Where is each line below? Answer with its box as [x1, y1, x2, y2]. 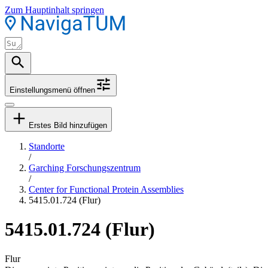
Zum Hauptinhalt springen [5, 5, 104, 15]
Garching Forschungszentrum [29, 163, 141, 173]
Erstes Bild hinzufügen [29, 121, 107, 130]
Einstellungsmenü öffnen [10, 86, 95, 95]
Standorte [29, 141, 65, 151]
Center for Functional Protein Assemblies [29, 184, 184, 194]
